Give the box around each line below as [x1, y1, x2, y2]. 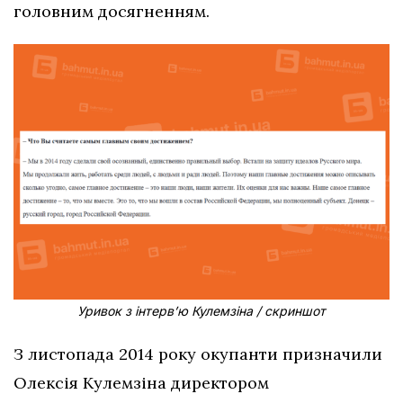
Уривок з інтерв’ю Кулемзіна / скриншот [77, 303, 326, 319]
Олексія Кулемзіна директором [13, 372, 269, 394]
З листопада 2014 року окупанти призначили [13, 344, 382, 365]
